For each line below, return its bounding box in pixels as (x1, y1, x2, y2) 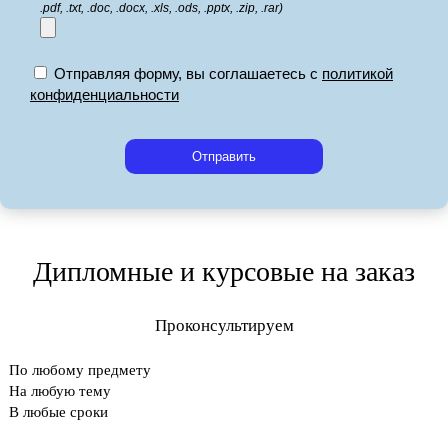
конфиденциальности (30, 86, 179, 104)
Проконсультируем (154, 316, 294, 336)
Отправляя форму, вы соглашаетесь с (54, 65, 322, 83)
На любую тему (9, 382, 112, 399)
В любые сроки (9, 403, 109, 420)
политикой (322, 65, 393, 83)
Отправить (192, 149, 256, 165)
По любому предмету (9, 361, 152, 378)
